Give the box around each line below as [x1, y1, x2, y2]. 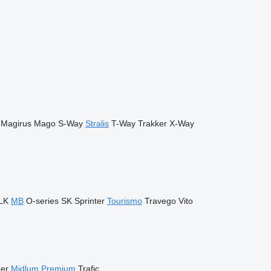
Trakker [137, 119, 167, 128]
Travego [144, 196, 176, 206]
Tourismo [106, 196, 142, 206]
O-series [25, 196, 59, 206]
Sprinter [74, 196, 105, 206]
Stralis [85, 119, 109, 128]
